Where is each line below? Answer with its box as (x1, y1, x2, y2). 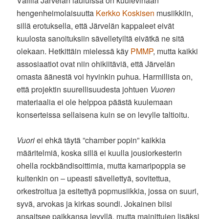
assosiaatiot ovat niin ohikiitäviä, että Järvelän (17, 58, 175, 69)
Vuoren (150, 83, 175, 95)
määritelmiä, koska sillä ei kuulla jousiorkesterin (17, 147, 182, 158)
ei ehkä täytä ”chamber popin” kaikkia (37, 134, 166, 146)
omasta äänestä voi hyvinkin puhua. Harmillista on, (17, 70, 193, 82)
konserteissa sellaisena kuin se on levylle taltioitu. (17, 109, 190, 120)
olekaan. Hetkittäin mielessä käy (17, 45, 131, 57)
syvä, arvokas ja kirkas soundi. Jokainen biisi (17, 197, 173, 209)
